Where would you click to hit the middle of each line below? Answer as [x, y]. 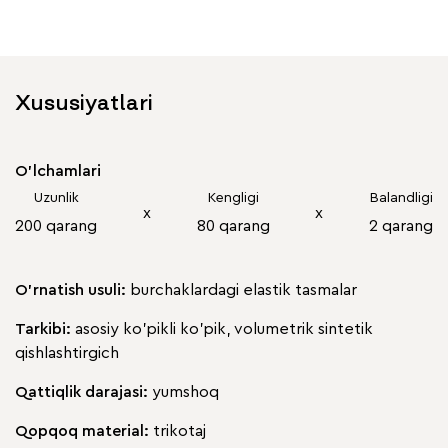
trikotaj [179, 431]
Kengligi [233, 198]
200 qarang [56, 226]
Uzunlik [56, 198]
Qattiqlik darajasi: [83, 392]
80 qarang [233, 226]
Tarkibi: [45, 329]
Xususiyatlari [84, 102]
